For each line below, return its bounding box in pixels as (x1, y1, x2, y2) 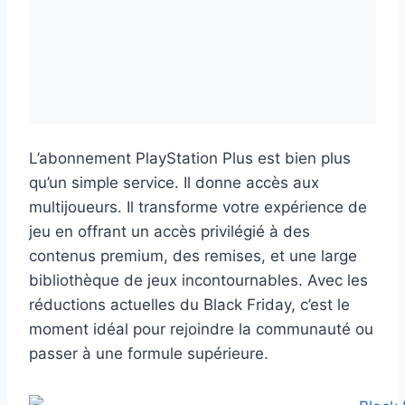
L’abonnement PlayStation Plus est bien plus (29, 149, 351, 168)
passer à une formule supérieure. (29, 344, 268, 363)
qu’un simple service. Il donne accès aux (29, 174, 319, 193)
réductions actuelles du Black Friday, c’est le (29, 296, 350, 315)
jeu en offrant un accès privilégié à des (29, 222, 310, 241)
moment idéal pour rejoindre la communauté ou (29, 320, 373, 339)
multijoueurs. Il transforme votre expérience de (29, 198, 367, 217)
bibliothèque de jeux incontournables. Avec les (29, 271, 368, 290)
